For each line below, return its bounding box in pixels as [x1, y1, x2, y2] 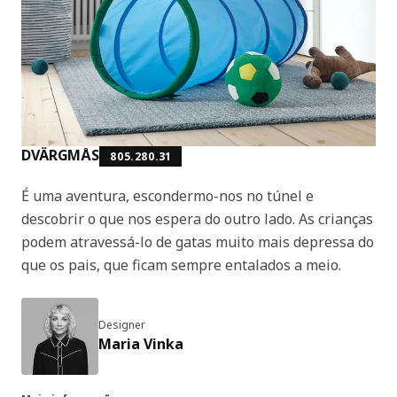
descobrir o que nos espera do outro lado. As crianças [21, 208, 373, 229]
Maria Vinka [98, 334, 183, 354]
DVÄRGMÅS [21, 144, 100, 165]
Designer [98, 317, 145, 333]
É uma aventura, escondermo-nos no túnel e [21, 185, 314, 206]
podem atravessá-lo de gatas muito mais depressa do [21, 231, 374, 252]
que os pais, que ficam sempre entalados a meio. [21, 254, 341, 275]
